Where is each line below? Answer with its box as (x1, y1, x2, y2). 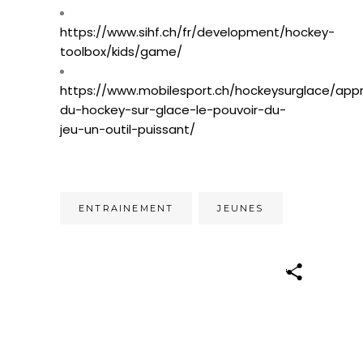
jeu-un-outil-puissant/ (60, 120, 195, 138)
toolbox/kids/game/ (60, 42, 182, 60)
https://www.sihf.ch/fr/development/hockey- (60, 23, 335, 41)
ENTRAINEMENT (79, 202, 174, 214)
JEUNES (217, 202, 264, 214)
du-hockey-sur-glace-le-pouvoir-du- (60, 100, 286, 118)
